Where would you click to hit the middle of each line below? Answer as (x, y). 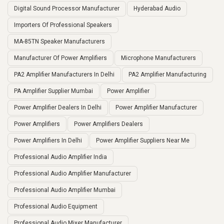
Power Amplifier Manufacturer (156, 108)
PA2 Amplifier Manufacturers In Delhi (64, 75)
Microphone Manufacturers (158, 58)
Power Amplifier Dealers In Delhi (58, 108)
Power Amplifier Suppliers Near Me (143, 141)
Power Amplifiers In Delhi (48, 141)
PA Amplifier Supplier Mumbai (53, 91)
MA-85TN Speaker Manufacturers (59, 42)
